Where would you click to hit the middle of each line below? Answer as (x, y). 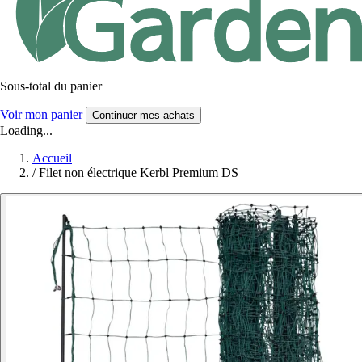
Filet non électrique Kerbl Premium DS (139, 172)
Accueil (52, 158)
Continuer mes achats (143, 115)
